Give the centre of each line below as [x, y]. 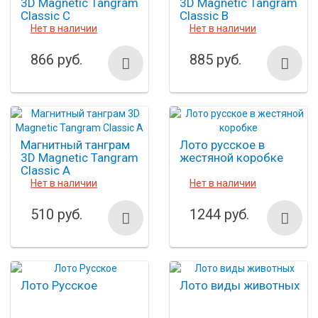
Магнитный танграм [75, 145]
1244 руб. [219, 215]
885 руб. [215, 60]
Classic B [204, 16]
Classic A [45, 171]
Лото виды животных [240, 286]
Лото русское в [222, 145]
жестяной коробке [231, 158]
